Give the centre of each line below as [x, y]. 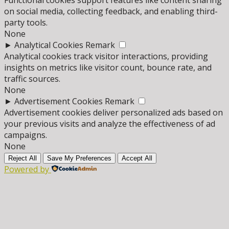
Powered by [27, 169]
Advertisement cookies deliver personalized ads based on [113, 113]
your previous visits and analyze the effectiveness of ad [110, 124]
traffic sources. [32, 79]
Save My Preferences [79, 158]
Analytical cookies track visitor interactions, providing [106, 56]
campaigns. [26, 135]
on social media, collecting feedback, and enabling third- [111, 12]
